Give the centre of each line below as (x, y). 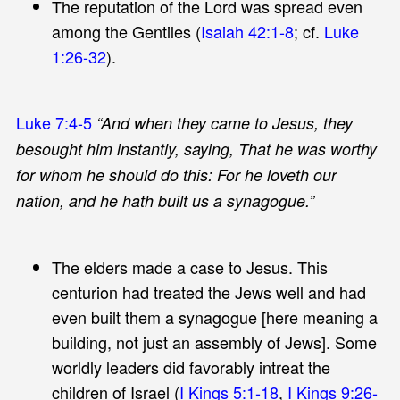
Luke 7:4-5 (54, 122)
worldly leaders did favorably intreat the (191, 367)
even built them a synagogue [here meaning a (214, 317)
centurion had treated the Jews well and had (208, 292)
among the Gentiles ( (126, 31)
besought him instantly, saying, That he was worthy (196, 148)
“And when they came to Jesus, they (224, 122)
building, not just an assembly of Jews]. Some (214, 342)
